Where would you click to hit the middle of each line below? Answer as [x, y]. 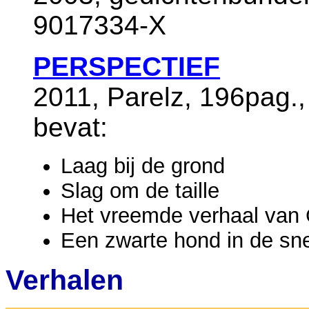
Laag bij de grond [143, 166]
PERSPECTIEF [127, 66]
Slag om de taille [140, 190]
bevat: [70, 127]
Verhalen [64, 280]
